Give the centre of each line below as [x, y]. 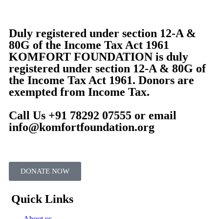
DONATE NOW [45, 171]
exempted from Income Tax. [79, 92]
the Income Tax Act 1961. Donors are [101, 80]
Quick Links [42, 199]
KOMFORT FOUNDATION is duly [99, 57]
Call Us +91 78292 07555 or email [93, 116]
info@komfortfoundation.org [82, 127]
